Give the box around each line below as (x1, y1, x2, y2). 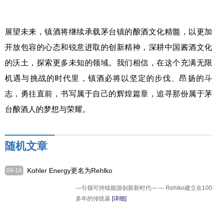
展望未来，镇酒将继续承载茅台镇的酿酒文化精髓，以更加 (5, 28, 212, 36)
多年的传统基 (75, 195, 112, 202)
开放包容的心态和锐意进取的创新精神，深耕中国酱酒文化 (5, 43, 212, 51)
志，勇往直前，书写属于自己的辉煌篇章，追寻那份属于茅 (5, 90, 212, 98)
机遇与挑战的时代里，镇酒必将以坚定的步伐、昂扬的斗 (5, 74, 212, 82)
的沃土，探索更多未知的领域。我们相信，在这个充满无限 (5, 59, 212, 67)
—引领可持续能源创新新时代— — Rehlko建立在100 (75, 185, 212, 191)
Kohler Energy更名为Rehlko (27, 167, 112, 174)
